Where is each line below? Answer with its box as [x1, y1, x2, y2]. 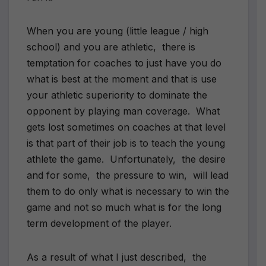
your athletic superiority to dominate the [27, 88, 207, 101]
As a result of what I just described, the [27, 251, 207, 263]
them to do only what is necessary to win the [27, 185, 229, 197]
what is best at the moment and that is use [27, 72, 217, 85]
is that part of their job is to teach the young [27, 137, 225, 149]
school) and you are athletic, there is [27, 40, 195, 53]
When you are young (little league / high [27, 24, 208, 37]
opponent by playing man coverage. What [27, 104, 220, 117]
